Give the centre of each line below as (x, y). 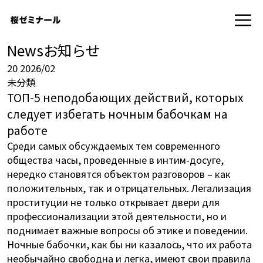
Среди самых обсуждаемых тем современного (113, 145)
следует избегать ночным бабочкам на (117, 114)
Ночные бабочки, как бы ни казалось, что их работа (129, 244)
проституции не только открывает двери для (113, 202)
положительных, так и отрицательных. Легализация (129, 188)
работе (27, 130)
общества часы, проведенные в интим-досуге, (115, 159)
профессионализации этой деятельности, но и (117, 216)
